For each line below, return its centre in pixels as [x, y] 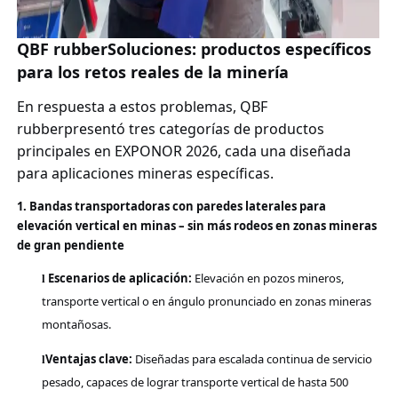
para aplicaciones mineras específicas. [145, 173]
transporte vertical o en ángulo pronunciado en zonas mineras [206, 301]
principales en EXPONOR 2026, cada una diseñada [183, 151]
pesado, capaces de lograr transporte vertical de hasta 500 [195, 382]
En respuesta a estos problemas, [128, 106]
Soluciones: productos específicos [239, 48]
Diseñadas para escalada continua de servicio [252, 358]
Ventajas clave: [88, 358]
